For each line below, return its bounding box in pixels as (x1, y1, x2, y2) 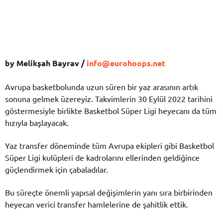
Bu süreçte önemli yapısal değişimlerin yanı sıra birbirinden (5, 187, 213, 197)
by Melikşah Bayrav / (5, 58, 87, 69)
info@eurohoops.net (87, 58, 165, 69)
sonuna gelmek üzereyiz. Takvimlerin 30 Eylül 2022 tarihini (5, 93, 213, 104)
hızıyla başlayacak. (5, 117, 69, 127)
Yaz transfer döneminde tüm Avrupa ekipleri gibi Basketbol (5, 140, 214, 150)
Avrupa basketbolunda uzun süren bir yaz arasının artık (5, 81, 198, 92)
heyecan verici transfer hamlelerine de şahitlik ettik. (5, 199, 188, 209)
